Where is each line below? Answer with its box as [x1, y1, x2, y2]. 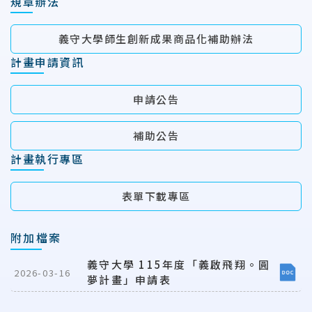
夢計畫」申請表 [87, 272, 171, 287]
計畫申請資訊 [10, 54, 84, 70]
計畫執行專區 [10, 150, 84, 167]
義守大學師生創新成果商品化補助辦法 [58, 31, 254, 46]
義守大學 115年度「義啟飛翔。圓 [87, 257, 271, 272]
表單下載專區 [121, 189, 191, 203]
